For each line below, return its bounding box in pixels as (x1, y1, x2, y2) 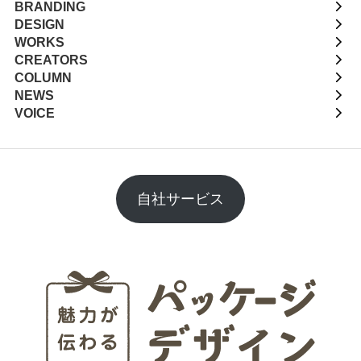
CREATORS (14, 52, 88, 68)
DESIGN (14, 17, 64, 32)
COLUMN (14, 70, 72, 85)
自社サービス (137, 190, 224, 207)
